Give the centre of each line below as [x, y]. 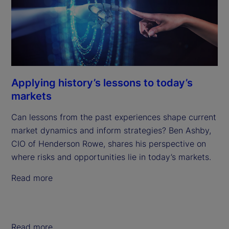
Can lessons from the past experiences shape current [114, 117]
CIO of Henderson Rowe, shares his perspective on [109, 143]
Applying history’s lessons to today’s [102, 83]
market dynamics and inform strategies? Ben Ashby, [111, 130]
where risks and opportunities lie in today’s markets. [111, 157]
